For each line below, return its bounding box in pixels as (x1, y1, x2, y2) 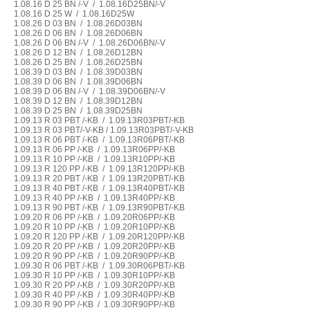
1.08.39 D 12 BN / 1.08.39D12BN (11, 96, 145, 106)
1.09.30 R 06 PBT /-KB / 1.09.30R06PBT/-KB (11, 261, 187, 271)
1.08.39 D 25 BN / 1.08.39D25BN (11, 106, 145, 116)
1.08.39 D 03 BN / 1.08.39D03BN (11, 67, 145, 77)
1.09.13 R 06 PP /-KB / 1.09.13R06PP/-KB (11, 145, 177, 154)
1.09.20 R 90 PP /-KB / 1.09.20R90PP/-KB (11, 251, 177, 261)
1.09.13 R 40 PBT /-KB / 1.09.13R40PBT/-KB (11, 183, 187, 193)
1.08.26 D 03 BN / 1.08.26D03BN (11, 19, 145, 28)
